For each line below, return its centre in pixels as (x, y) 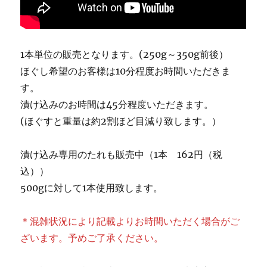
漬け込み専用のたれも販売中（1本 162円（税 (122, 154)
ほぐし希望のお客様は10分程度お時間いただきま (126, 71)
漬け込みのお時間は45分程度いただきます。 (117, 104)
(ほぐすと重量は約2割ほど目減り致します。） (121, 121)
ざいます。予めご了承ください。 (92, 237)
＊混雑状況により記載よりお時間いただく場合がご (130, 221)
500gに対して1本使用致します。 (92, 187)
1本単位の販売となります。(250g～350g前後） (125, 54)
